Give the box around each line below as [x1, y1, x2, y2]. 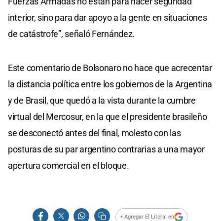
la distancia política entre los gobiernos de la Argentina [8, 78, 212, 89]
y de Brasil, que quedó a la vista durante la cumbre [8, 95, 196, 106]
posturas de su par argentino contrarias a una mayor [8, 144, 205, 154]
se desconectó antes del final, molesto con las [8, 127, 181, 138]
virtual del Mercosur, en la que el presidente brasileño [8, 111, 207, 122]
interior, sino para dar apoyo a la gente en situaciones [8, 12, 207, 23]
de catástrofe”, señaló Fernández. [8, 28, 135, 39]
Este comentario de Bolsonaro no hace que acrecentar [8, 62, 212, 73]
